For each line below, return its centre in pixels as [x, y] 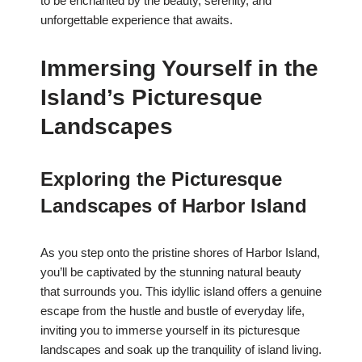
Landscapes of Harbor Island [174, 206]
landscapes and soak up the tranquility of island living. [181, 350]
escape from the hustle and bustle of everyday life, [173, 311]
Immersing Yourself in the [179, 69]
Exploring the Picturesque [161, 179]
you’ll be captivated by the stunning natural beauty [171, 272]
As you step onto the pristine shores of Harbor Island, [180, 253]
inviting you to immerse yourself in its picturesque [170, 330]
